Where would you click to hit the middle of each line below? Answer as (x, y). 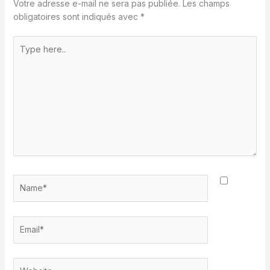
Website (29, 263)
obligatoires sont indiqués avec (77, 16)
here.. (24, 55)
